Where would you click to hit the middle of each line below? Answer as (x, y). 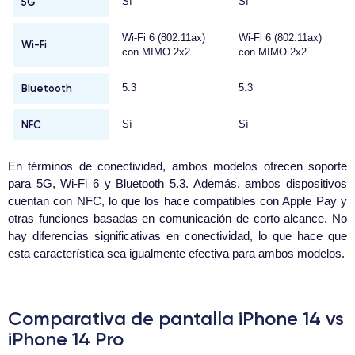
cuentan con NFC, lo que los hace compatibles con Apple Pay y (177, 201)
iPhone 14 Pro (66, 339)
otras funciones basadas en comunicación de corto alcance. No (177, 219)
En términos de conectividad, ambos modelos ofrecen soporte (177, 166)
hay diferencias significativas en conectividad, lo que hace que (177, 236)
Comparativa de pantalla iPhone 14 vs (176, 319)
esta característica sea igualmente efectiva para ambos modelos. (176, 254)
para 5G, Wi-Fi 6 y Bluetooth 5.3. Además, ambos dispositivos (177, 184)
